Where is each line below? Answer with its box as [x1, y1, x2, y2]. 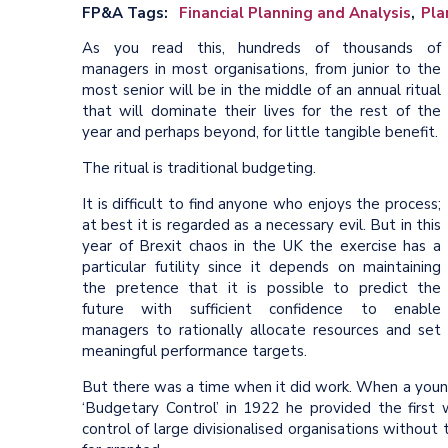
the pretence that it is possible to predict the [82, 277, 441, 298]
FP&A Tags [82, 2, 164, 23]
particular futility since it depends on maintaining [82, 256, 441, 277]
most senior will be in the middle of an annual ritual [82, 79, 441, 100]
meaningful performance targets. [82, 340, 307, 361]
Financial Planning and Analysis [179, 2, 411, 23]
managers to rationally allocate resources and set [82, 319, 441, 340]
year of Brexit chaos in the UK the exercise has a [82, 235, 441, 256]
